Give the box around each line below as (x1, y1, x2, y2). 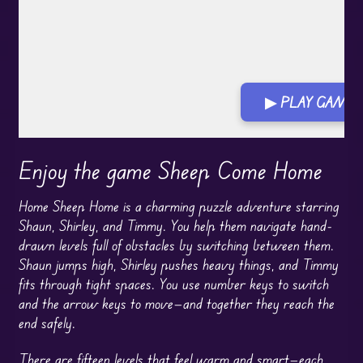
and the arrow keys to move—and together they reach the (18, 293, 335, 312)
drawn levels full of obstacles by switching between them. (18, 235, 334, 254)
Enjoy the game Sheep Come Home (18, 156, 322, 185)
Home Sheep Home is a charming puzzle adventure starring (18, 196, 340, 215)
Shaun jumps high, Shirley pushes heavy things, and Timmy (18, 254, 339, 273)
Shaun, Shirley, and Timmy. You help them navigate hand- (18, 216, 332, 234)
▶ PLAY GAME (264, 93, 356, 111)
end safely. (18, 313, 75, 331)
